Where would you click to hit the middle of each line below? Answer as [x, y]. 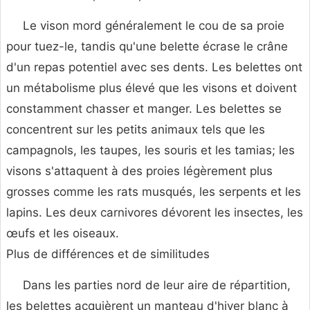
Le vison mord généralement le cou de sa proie [154, 26]
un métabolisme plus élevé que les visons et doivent [152, 88]
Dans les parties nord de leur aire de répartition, [157, 285]
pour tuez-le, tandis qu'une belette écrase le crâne [147, 47]
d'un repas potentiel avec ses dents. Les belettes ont [154, 67]
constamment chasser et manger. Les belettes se [144, 109]
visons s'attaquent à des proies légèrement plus [139, 171]
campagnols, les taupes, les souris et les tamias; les [151, 151]
